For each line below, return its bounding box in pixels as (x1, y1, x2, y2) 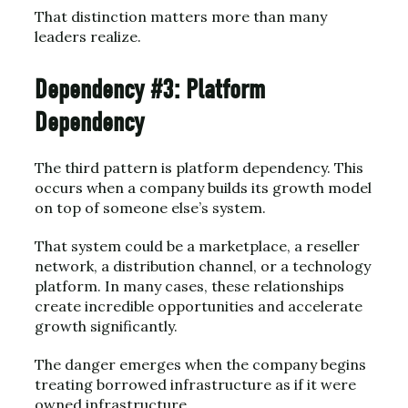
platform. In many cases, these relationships (35, 277, 344, 295)
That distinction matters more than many (35, 7, 327, 25)
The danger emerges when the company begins (35, 355, 366, 373)
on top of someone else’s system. (35, 199, 266, 217)
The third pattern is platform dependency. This (35, 158, 363, 177)
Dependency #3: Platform (35, 74, 265, 106)
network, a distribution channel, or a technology (35, 257, 371, 275)
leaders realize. (35, 27, 141, 46)
